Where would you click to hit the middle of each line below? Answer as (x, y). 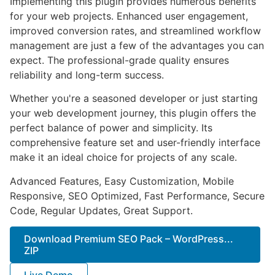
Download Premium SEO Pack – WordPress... (129, 238)
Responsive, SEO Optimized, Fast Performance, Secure (137, 196)
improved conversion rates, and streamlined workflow (135, 30)
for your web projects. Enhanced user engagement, (129, 16)
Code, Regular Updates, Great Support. (101, 210)
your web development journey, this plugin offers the (133, 113)
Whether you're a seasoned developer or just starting (134, 99)
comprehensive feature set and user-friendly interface (135, 143)
